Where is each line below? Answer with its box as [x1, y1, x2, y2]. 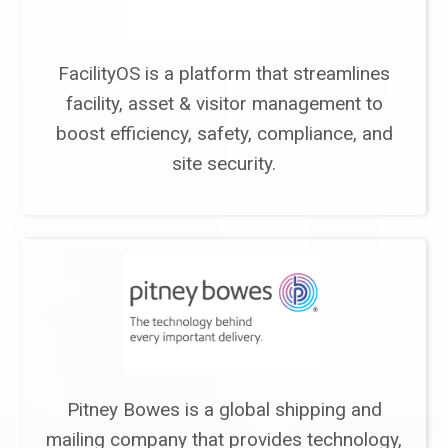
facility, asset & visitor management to [65, 92, 383, 116]
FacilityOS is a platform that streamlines [58, 62, 390, 86]
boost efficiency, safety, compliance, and [55, 122, 393, 146]
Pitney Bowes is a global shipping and [66, 397, 382, 421]
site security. [172, 152, 276, 176]
